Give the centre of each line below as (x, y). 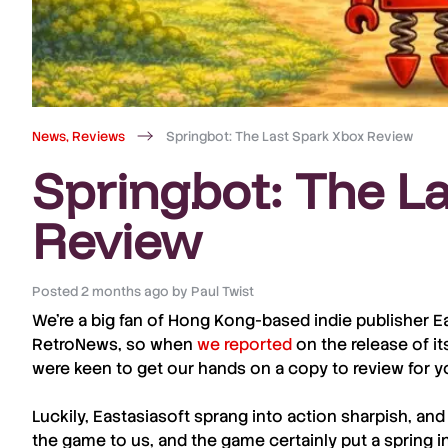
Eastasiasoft (141, 416)
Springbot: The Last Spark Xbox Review (289, 136)
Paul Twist (221, 291)
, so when (157, 344)
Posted (54, 291)
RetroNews (75, 344)
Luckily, (62, 416)
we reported (244, 344)
